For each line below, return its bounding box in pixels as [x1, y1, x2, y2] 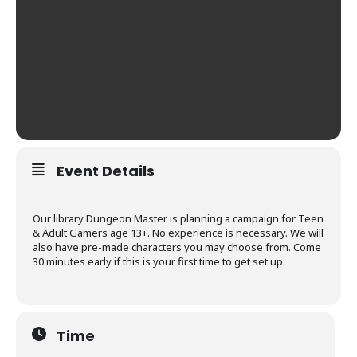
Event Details [57, 160, 155, 181]
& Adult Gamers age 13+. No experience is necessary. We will [33, 225, 324, 240]
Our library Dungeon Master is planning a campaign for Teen [33, 210, 324, 226]
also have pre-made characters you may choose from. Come [33, 239, 321, 254]
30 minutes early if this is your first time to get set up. [33, 253, 285, 269]
